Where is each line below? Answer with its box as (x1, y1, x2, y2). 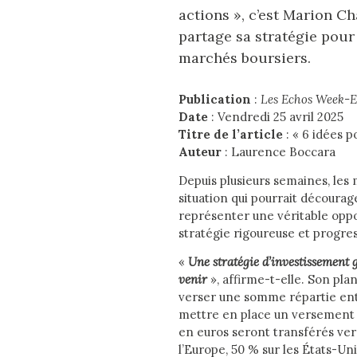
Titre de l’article (178, 127, 283, 143)
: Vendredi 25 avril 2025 (208, 109, 343, 125)
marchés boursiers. (178, 49, 311, 68)
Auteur (178, 144, 222, 160)
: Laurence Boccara (222, 144, 335, 160)
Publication (178, 92, 251, 108)
